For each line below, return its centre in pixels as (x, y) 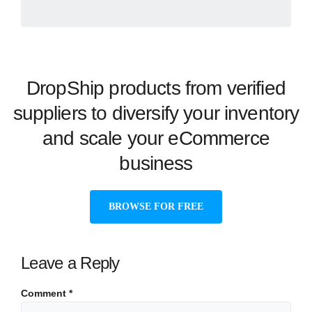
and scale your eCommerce (156, 138)
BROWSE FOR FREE (156, 206)
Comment (45, 293)
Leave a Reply (70, 263)
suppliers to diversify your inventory (156, 113)
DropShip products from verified (156, 88)
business (156, 163)
